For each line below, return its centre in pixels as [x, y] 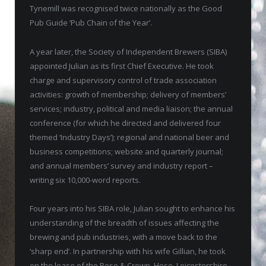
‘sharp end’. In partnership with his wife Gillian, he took [128, 251]
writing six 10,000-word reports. [85, 180]
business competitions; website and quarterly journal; [126, 151]
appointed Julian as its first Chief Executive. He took [122, 66]
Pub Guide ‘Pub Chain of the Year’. [91, 23]
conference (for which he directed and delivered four [125, 123]
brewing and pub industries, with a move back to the [123, 237]
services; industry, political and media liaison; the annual [131, 108]
